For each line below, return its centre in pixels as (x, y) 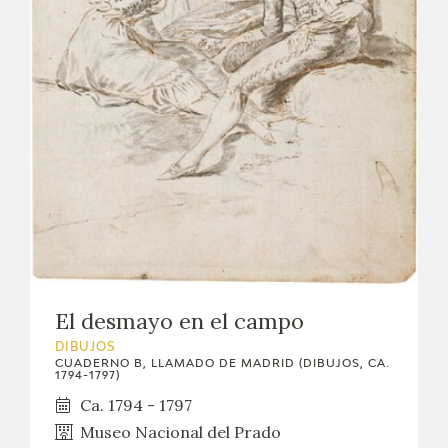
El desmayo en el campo (179, 320)
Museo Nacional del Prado (180, 431)
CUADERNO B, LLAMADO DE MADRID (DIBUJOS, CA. (222, 363)
